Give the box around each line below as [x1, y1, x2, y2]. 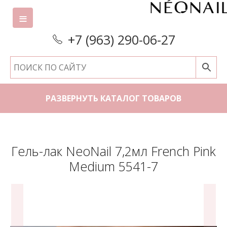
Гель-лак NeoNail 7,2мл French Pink [11, 142, 216, 160]
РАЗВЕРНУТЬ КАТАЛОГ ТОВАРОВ [46, 93, 181, 104]
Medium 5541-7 [69, 158, 158, 175]
